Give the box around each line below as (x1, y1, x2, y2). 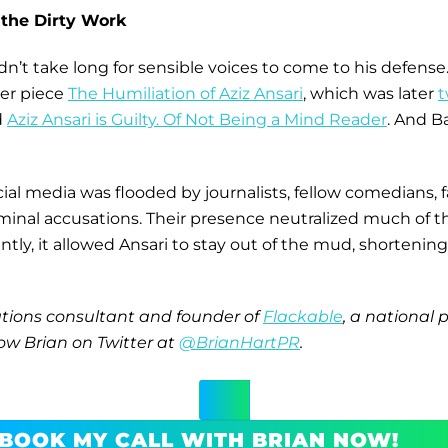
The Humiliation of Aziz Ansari (68, 83, 303, 103)
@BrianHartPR (179, 333, 300, 353)
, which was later (303, 83, 438, 103)
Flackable (263, 307, 343, 327)
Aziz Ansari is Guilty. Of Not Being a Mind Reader (7, 109, 387, 129)
